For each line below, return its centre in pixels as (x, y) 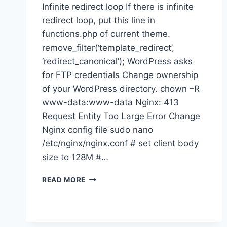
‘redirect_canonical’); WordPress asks (117, 61)
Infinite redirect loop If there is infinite (118, 6)
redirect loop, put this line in (99, 20)
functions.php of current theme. (106, 34)
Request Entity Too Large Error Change (121, 116)
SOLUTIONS (107, 209)
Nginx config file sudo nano (98, 129)
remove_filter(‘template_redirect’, (108, 47)
